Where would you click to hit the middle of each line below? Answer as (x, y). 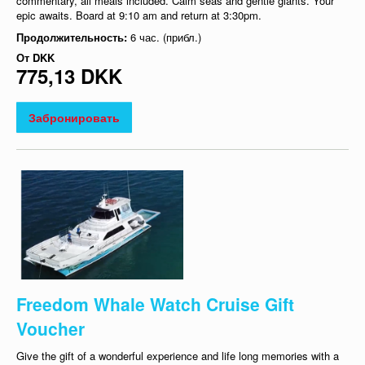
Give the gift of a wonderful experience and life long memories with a (178, 355)
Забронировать (74, 118)
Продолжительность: (73, 37)
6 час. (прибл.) (166, 37)
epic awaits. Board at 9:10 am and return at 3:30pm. (139, 15)
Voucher (51, 328)
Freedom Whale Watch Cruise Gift (155, 303)
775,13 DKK (69, 76)
